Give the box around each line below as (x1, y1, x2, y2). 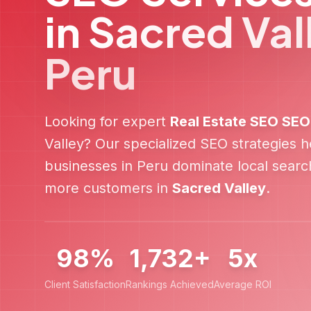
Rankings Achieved (126, 278, 214, 290)
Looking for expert (44, 113, 170, 130)
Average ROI (214, 278, 271, 290)
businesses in (44, 158, 137, 174)
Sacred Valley (172, 180, 266, 196)
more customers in (44, 180, 172, 196)
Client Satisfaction (44, 278, 126, 290)
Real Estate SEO (170, 113, 278, 130)
